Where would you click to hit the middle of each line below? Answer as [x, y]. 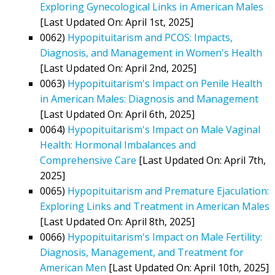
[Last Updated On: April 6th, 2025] [117, 114]
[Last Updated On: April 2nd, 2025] [118, 68]
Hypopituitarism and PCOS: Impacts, [150, 37]
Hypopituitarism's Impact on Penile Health [165, 83]
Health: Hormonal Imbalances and [118, 145]
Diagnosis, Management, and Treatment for [142, 252]
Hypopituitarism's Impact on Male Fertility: [165, 237]
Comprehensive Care [88, 160]
